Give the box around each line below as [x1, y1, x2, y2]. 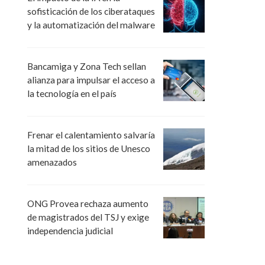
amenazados [27, 157, 77, 168]
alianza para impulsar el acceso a [27, 75, 155, 86]
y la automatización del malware [27, 19, 155, 30]
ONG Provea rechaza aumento [27, 198, 148, 209]
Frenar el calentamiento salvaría [27, 130, 155, 141]
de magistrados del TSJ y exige [27, 212, 149, 223]
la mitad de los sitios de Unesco [27, 143, 150, 154]
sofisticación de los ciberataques [27, 5, 155, 17]
